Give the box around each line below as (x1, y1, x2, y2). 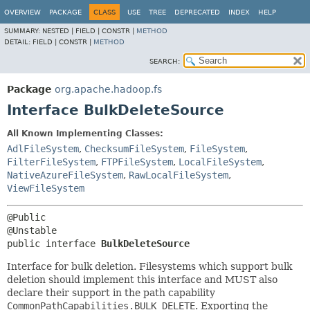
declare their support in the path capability (7, 287, 215, 298)
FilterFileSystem (7, 156, 95, 167)
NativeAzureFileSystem (7, 170, 123, 181)
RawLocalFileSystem (129, 170, 228, 181)
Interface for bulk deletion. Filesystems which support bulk (7, 261, 292, 272)
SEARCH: (149, 57, 180, 65)
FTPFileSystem (101, 156, 173, 167)
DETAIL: (4, 38, 33, 46)
